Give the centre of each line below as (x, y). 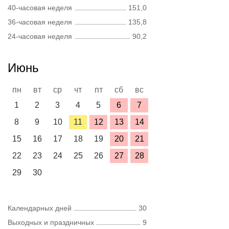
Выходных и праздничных (51, 222)
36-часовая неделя (40, 22)
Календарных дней (40, 208)
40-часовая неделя (40, 8)
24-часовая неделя (40, 36)
